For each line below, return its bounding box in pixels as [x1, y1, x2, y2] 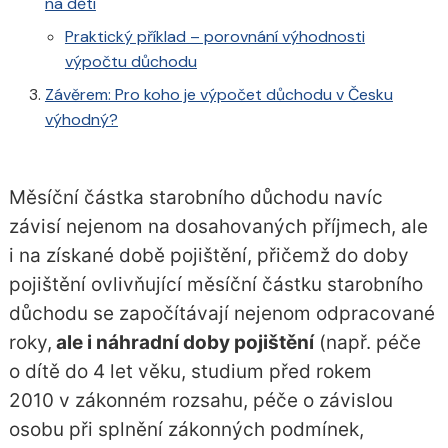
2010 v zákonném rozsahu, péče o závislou [8, 389, 393, 413]
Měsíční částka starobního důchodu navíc [8, 186, 383, 210]
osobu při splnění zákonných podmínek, [8, 418, 364, 442]
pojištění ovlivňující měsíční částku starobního [8, 273, 423, 297]
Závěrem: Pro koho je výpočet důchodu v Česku [44, 84, 393, 106]
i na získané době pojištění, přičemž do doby [8, 244, 409, 268]
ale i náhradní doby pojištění [51, 331, 314, 355]
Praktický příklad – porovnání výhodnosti [64, 26, 365, 48]
